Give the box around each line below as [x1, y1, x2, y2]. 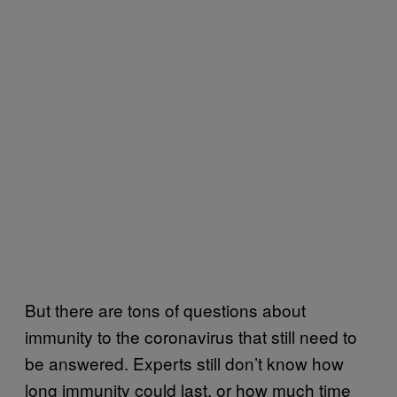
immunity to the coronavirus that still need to [25, 323, 357, 348]
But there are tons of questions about [25, 297, 306, 322]
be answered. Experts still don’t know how [25, 350, 344, 375]
